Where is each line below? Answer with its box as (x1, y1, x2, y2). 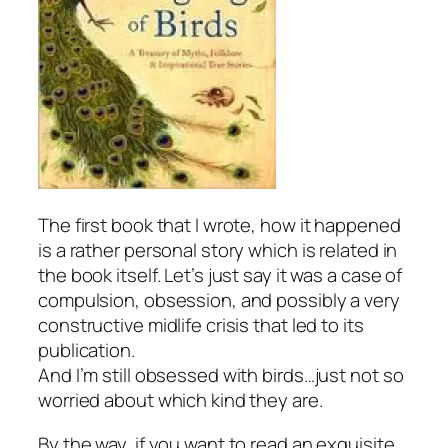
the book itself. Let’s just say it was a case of (38, 262, 403, 289)
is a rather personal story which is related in (38, 237, 398, 264)
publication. (38, 337, 135, 364)
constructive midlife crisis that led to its (38, 312, 364, 339)
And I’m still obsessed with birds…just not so (38, 362, 404, 389)
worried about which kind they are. (38, 387, 323, 414)
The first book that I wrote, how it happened (38, 212, 401, 239)
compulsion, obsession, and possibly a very (38, 287, 400, 314)
